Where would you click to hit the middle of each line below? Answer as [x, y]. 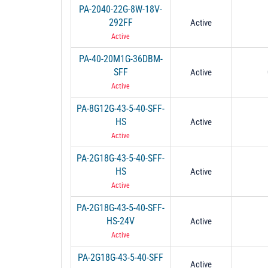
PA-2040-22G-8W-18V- [121, 9]
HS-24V [121, 221]
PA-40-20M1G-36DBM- [121, 59]
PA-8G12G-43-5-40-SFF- [121, 108]
